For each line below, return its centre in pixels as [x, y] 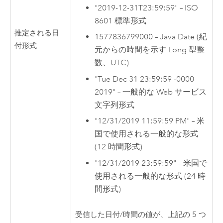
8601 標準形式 [121, 21]
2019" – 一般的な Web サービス [151, 92]
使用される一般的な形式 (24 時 [150, 176]
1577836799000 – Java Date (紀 [151, 37]
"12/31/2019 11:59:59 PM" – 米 [150, 121]
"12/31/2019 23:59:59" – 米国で [151, 163]
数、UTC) [112, 63]
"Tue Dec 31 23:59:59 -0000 [145, 79]
